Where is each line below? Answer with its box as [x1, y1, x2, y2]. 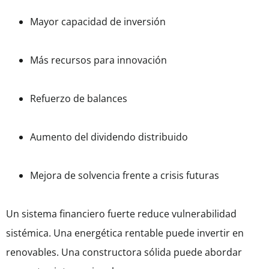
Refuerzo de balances [30, 92, 127, 106]
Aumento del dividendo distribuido [30, 130, 188, 144]
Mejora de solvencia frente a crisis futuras [30, 169, 219, 183]
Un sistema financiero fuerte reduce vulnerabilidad [6, 207, 237, 221]
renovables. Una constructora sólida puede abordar [6, 246, 242, 259]
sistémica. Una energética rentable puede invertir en [6, 226, 244, 240]
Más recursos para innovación [30, 53, 167, 67]
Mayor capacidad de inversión [30, 15, 166, 29]
